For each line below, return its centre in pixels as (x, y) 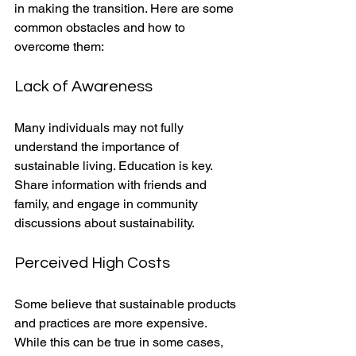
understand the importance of (98, 146)
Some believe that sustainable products (127, 304)
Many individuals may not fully (101, 127)
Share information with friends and (112, 184)
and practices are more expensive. (112, 323)
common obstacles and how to (101, 27)
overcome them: (59, 46)
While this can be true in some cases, (120, 342)
